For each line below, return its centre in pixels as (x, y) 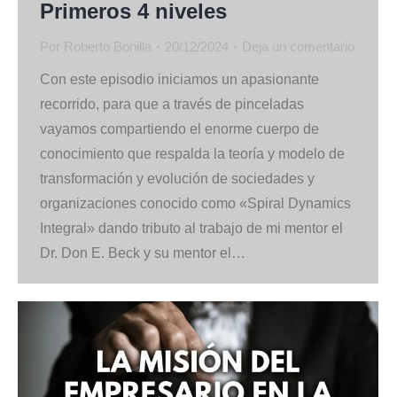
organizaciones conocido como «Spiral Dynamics (195, 203)
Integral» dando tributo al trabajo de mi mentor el (191, 228)
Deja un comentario (298, 46)
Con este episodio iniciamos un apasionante (179, 79)
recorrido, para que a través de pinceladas (172, 104)
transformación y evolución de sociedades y (177, 178)
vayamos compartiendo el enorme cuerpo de (179, 128)
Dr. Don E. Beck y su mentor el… (143, 253)
